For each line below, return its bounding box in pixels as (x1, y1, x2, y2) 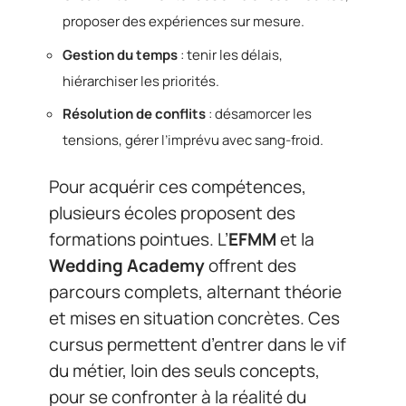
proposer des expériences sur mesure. (63, 12, 304, 31)
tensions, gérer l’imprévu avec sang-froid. (63, 130, 324, 150)
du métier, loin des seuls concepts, (49, 358, 320, 382)
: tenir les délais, (178, 44, 283, 64)
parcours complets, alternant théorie (49, 279, 342, 304)
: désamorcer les (206, 104, 312, 123)
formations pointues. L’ (49, 227, 228, 251)
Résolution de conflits (63, 104, 206, 123)
